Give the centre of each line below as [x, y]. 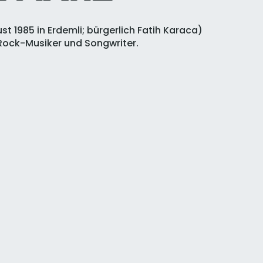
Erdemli [65, 31]
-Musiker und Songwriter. [79, 43]
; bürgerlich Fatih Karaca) [142, 31]
